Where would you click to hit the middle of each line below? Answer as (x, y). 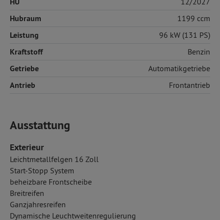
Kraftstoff (26, 52)
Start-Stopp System (42, 170)
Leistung (24, 35)
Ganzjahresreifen (38, 204)
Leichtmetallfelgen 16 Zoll (54, 159)
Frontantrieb (190, 85)
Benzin (199, 52)
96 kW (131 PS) (185, 35)
